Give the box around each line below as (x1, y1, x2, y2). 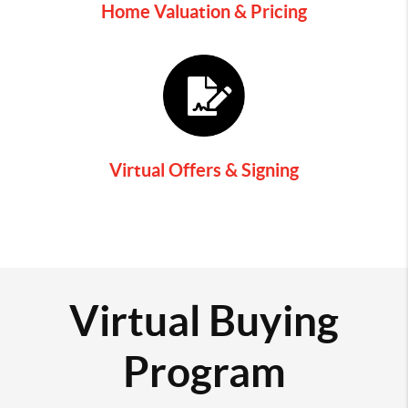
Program (122, 348, 286, 396)
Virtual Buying (69, 297, 339, 345)
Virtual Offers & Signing (109, 159, 299, 181)
